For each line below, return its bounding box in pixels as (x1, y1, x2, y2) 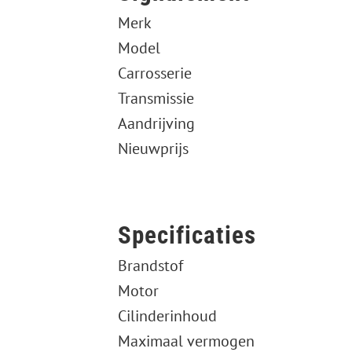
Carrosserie (117, 63, 192, 84)
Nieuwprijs (117, 138, 189, 159)
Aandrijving (117, 113, 195, 134)
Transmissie (117, 88, 194, 109)
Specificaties (117, 221, 256, 251)
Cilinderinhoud (117, 306, 217, 327)
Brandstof (117, 255, 183, 277)
